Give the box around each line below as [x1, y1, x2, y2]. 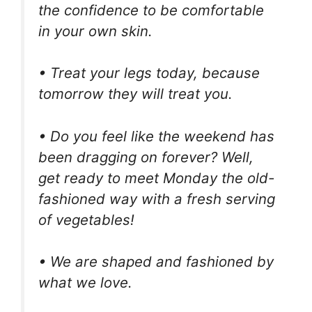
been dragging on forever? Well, [38, 148, 253, 166]
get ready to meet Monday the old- [38, 169, 274, 187]
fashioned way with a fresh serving [38, 189, 275, 208]
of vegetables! [38, 210, 134, 228]
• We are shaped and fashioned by [38, 253, 274, 271]
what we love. [38, 274, 132, 292]
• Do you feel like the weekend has [38, 127, 274, 145]
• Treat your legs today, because [38, 64, 260, 82]
